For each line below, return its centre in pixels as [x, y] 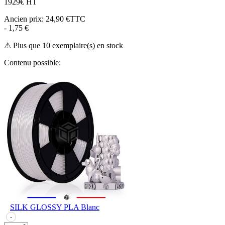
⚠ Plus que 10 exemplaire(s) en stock [64, 45]
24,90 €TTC [66, 19]
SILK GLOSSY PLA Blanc [55, 207]
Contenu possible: [32, 62]
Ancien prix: [25, 19]
